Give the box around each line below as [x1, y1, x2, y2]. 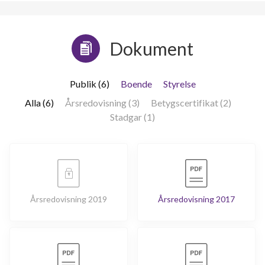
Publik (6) [69, 77, 109, 89]
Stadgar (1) [110, 111, 155, 122]
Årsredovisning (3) [64, 96, 140, 108]
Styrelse [163, 77, 196, 89]
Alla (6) [24, 96, 54, 108]
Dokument [109, 37, 193, 59]
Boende [120, 77, 152, 89]
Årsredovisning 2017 [158, 193, 235, 204]
